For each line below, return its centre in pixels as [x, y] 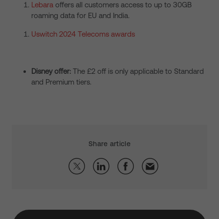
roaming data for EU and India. [81, 15]
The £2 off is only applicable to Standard [138, 71]
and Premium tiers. [61, 82]
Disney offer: [52, 71]
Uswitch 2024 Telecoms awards [83, 34]
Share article [109, 144]
